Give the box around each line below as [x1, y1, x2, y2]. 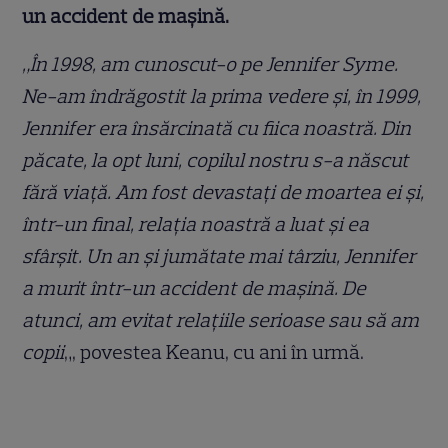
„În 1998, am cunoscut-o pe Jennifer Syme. [22, 52, 399, 77]
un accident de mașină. [22, 4, 230, 29]
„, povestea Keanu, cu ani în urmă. [64, 340, 365, 365]
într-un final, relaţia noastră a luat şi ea [22, 212, 370, 237]
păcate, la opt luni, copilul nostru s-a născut [22, 148, 410, 173]
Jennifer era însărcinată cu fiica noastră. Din [22, 116, 412, 141]
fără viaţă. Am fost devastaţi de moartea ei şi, [22, 180, 425, 205]
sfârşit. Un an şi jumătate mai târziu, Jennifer [22, 244, 417, 269]
